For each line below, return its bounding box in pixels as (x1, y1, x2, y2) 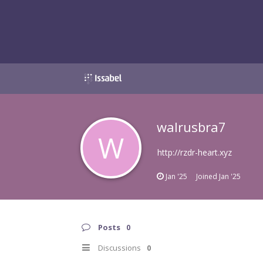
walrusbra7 (157, 117, 226, 136)
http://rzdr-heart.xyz (157, 146, 232, 158)
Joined (196, 171, 219, 181)
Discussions (98, 242, 141, 253)
